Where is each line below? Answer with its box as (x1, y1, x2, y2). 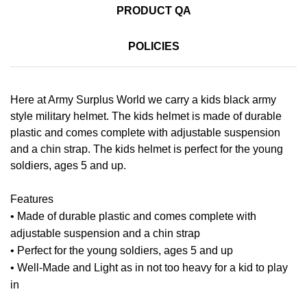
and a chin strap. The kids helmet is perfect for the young (10, 143, 283, 155)
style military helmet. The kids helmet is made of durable (10, 110, 282, 122)
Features (10, 193, 53, 205)
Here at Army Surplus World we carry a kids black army (10, 93, 276, 106)
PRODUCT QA (116, 4, 191, 16)
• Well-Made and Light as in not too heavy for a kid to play (10, 261, 288, 273)
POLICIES (127, 40, 180, 52)
